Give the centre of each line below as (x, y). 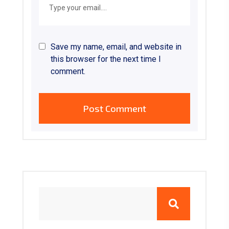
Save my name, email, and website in (116, 47)
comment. (68, 72)
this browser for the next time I (106, 59)
